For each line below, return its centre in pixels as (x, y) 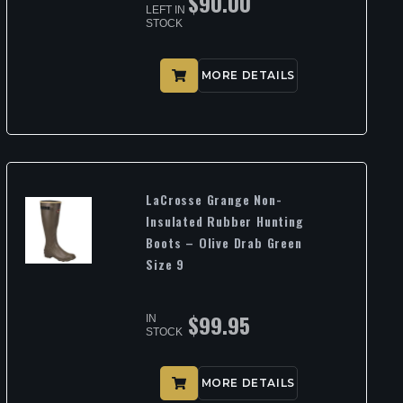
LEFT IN (166, 10)
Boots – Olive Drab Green (224, 242)
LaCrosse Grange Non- (214, 199)
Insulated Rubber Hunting (225, 220)
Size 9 (166, 264)
